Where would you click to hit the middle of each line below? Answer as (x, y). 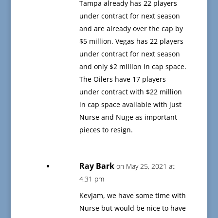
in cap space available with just (130, 105)
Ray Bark (97, 166)
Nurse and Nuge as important (128, 117)
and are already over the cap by (131, 29)
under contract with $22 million (130, 92)
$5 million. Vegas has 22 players (131, 41)
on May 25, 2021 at (145, 166)
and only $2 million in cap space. (133, 67)
